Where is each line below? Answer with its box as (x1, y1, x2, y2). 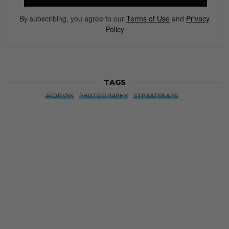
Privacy (186, 13, 210, 24)
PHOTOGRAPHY (79, 91, 129, 100)
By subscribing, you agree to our (19, 13, 126, 24)
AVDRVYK (45, 91, 75, 100)
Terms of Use (126, 13, 170, 24)
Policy (105, 24, 124, 35)
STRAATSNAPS (133, 91, 179, 100)
